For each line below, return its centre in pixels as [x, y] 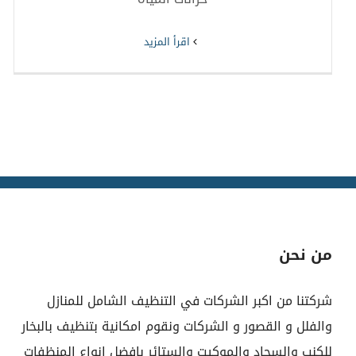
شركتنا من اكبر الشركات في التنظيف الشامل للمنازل [190, 300]
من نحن [306, 255]
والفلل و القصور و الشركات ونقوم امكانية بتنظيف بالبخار [177, 326]
